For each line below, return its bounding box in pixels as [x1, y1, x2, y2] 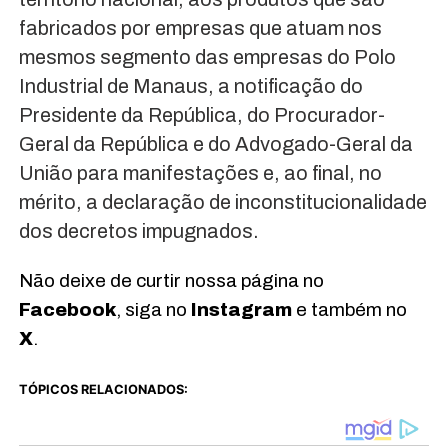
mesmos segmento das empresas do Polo [18, 46, 396, 69]
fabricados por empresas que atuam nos [18, 17, 382, 40]
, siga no [115, 299, 191, 321]
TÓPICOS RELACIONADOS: [18, 382, 188, 398]
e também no [291, 299, 407, 321]
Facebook [18, 299, 116, 321]
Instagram [190, 299, 292, 321]
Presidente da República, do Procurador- [18, 104, 385, 127]
